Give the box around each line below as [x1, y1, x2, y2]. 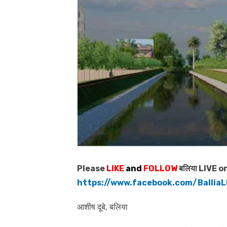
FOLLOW [142, 163, 177, 173]
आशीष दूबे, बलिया [77, 202, 128, 212]
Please [77, 163, 106, 173]
